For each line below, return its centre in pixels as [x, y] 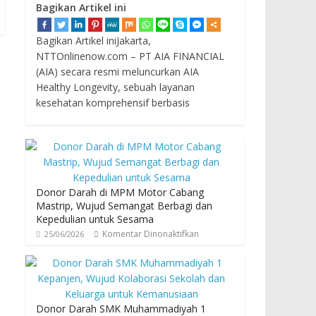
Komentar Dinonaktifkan [151, 234]
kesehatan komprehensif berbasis [113, 103]
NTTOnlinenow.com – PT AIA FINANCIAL [130, 56]
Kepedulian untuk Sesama [95, 219]
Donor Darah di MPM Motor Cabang [120, 193]
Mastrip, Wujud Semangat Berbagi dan [124, 206]
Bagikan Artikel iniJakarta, [93, 41]
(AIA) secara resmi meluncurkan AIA [117, 72]
